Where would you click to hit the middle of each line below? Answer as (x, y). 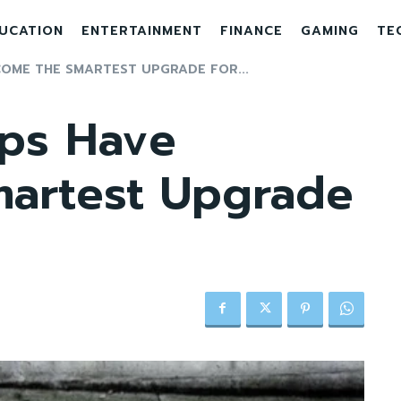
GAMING (329, 31)
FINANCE (251, 31)
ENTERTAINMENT (141, 31)
